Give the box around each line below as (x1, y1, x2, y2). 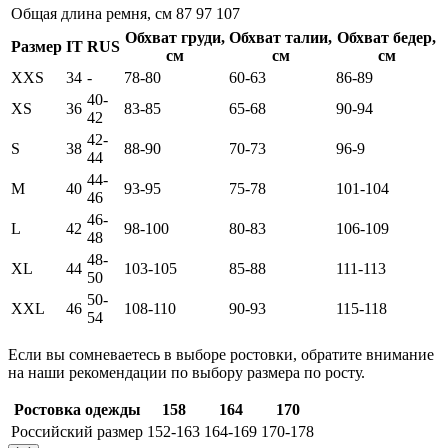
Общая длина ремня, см (11, 5, 172, 23)
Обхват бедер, (337, 29, 436, 47)
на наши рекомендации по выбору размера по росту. (8, 364, 365, 382)
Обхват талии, (229, 29, 332, 47)
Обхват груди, (124, 29, 225, 47)
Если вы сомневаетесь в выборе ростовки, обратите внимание (8, 346, 434, 364)
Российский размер (11, 423, 143, 441)
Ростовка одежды (13, 401, 141, 419)
